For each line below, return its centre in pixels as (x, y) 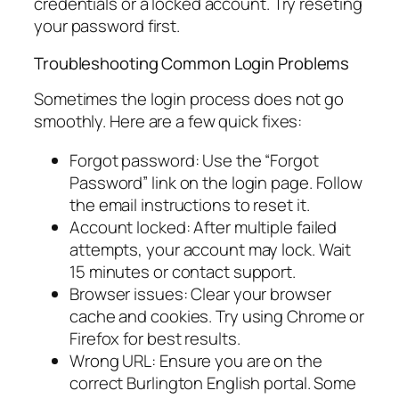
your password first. (107, 26)
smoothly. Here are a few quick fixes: (168, 122)
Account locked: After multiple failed (204, 227)
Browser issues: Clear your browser (200, 293)
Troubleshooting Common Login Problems (192, 63)
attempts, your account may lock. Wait (211, 249)
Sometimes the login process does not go (189, 99)
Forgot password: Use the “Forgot (194, 160)
